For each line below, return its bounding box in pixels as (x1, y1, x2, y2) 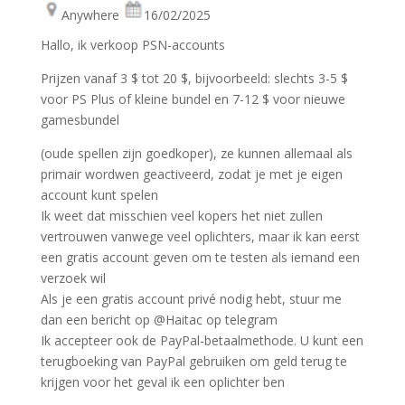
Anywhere (61, 6, 123, 24)
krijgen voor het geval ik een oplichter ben (40, 373, 285, 391)
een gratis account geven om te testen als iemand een (40, 249, 360, 266)
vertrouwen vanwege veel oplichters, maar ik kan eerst (40, 228, 360, 245)
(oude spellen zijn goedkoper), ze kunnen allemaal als (40, 145, 353, 162)
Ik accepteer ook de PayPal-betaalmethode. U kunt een (40, 332, 363, 349)
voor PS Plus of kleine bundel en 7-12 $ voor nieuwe (40, 90, 345, 108)
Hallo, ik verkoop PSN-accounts (40, 36, 225, 53)
